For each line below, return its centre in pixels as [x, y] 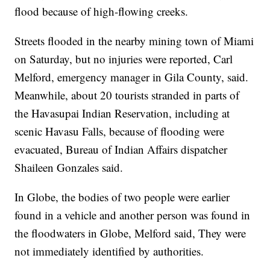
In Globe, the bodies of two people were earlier [122, 197]
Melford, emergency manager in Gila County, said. [132, 77]
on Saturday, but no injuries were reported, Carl [124, 59]
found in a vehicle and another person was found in [133, 215]
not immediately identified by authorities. [109, 251]
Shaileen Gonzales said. [69, 168]
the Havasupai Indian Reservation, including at [122, 113]
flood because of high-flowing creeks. [102, 11]
